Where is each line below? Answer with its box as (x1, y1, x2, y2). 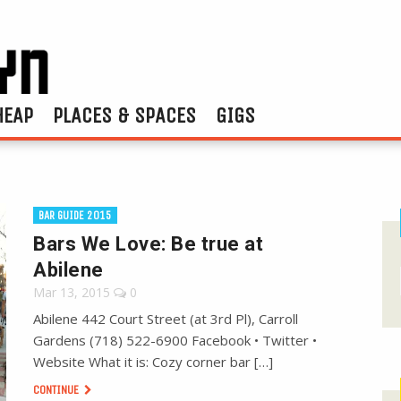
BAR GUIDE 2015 (38, 209, 113, 223)
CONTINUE (33, 382, 82, 398)
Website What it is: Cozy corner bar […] (33, 353, 274, 371)
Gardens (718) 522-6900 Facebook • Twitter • (33, 331, 318, 350)
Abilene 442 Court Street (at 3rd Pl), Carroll (33, 310, 299, 328)
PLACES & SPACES (53, 103, 196, 129)
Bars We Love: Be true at (33, 233, 264, 256)
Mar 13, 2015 (33, 284, 111, 302)
